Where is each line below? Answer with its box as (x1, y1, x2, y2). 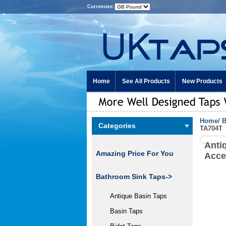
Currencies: (87, 4, 114, 9)
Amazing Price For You (96, 149, 174, 157)
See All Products (122, 78, 170, 85)
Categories (98, 122, 136, 130)
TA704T (200, 125, 222, 132)
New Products (182, 78, 222, 85)
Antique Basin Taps (102, 192, 167, 200)
